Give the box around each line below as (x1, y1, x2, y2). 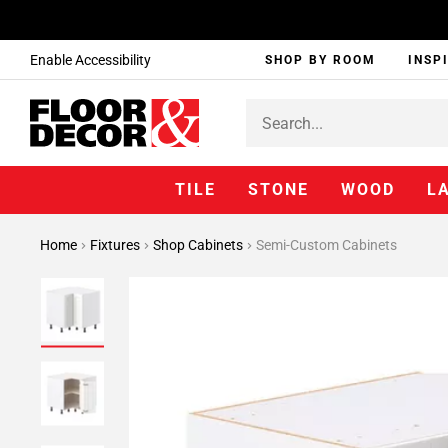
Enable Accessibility (30, 52, 151, 68)
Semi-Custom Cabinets (256, 237, 397, 253)
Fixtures (90, 237, 143, 253)
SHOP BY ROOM (265, 53, 377, 67)
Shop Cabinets (153, 237, 246, 253)
